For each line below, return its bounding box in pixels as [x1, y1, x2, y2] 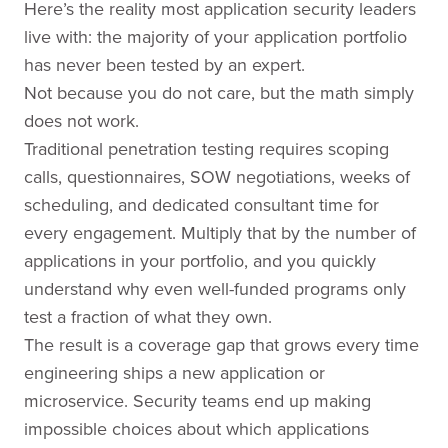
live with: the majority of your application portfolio [24, 24, 407, 49]
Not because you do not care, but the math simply [24, 80, 414, 105]
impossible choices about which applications [24, 416, 369, 441]
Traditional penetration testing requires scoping [24, 136, 389, 161]
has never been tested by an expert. [24, 52, 305, 77]
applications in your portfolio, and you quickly [24, 248, 376, 273]
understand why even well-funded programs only [24, 276, 406, 301]
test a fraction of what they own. [24, 304, 272, 329]
